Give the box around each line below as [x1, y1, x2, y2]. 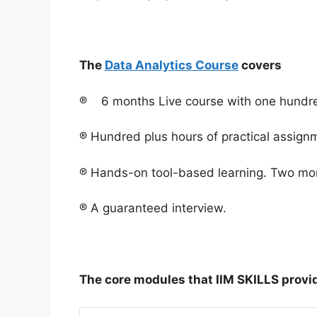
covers [238, 58, 282, 73]
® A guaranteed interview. [79, 201, 226, 216]
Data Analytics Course [105, 58, 238, 73]
